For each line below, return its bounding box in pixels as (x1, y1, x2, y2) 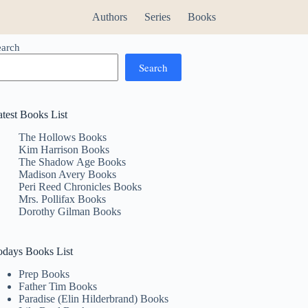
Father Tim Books (19, 280, 98, 292)
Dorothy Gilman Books (19, 205, 122, 217)
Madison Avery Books (19, 168, 117, 180)
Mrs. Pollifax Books (19, 192, 107, 205)
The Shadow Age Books (19, 155, 126, 168)
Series (144, 11, 170, 23)
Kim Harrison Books (19, 143, 110, 155)
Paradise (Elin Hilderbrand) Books (19, 292, 169, 305)
